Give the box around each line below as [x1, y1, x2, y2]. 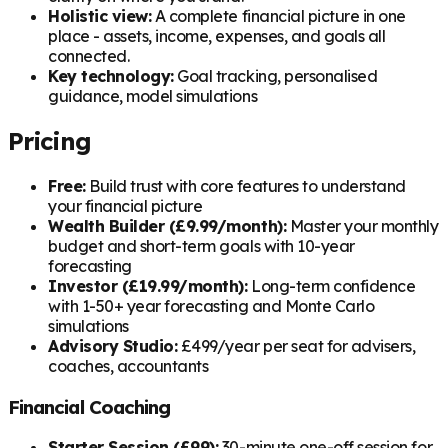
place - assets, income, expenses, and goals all [48, 26, 386, 47]
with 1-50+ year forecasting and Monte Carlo [48, 295, 375, 316]
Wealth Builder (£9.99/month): [48, 215, 287, 236]
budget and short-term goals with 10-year [48, 235, 355, 256]
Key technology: [48, 66, 174, 87]
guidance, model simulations [48, 86, 258, 107]
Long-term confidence [247, 275, 416, 296]
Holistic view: [48, 6, 152, 27]
